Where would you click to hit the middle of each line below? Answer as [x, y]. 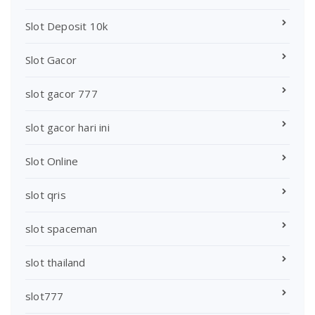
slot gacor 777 [62, 94]
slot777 [45, 296]
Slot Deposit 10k [67, 26]
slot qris [46, 195]
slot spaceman [62, 229]
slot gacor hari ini [67, 128]
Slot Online [52, 161]
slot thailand [56, 263]
